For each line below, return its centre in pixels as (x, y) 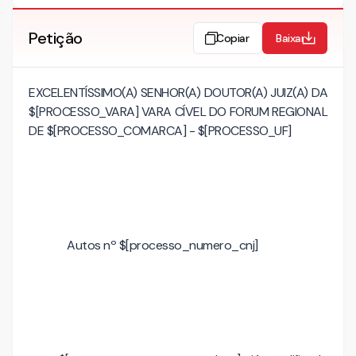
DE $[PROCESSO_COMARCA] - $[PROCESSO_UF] (160, 131)
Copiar (232, 38)
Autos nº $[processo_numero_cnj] (163, 245)
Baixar (290, 38)
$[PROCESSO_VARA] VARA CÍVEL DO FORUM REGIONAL (178, 112)
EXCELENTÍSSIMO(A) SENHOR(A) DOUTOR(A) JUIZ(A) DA (178, 93)
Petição (56, 38)
